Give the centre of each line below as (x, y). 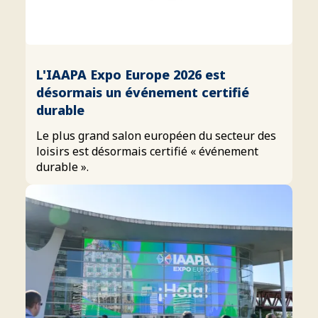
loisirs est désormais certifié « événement (147, 151)
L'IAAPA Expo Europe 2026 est (131, 74)
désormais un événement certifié (143, 92)
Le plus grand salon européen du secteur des (156, 135)
